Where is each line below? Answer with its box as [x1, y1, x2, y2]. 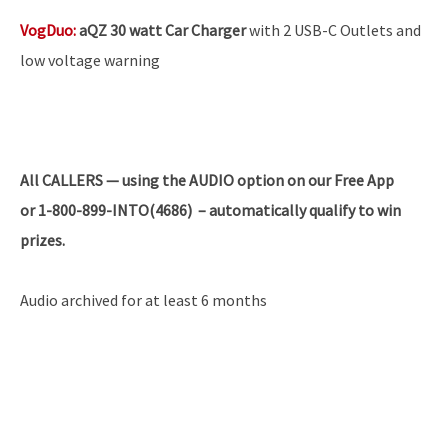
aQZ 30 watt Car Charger [79, 19, 246, 40]
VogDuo [20, 19, 73, 40]
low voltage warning [20, 49, 160, 70]
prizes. [20, 229, 65, 250]
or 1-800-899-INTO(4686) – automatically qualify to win [20, 199, 401, 220]
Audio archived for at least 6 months [20, 289, 267, 310]
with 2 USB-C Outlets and [246, 19, 421, 40]
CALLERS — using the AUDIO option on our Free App [39, 169, 394, 190]
